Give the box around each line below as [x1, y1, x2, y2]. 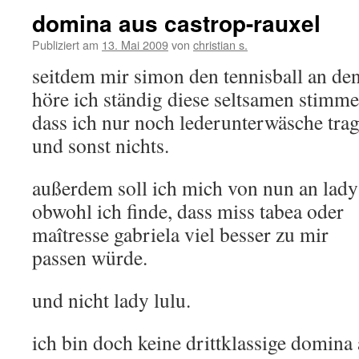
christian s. [193, 36, 248, 53]
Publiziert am [32, 36, 99, 53]
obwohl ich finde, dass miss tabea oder [32, 197, 344, 224]
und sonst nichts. [32, 131, 169, 159]
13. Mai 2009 [102, 36, 168, 53]
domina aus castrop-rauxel [32, 6, 321, 39]
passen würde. [32, 244, 147, 271]
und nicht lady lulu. [32, 286, 191, 313]
